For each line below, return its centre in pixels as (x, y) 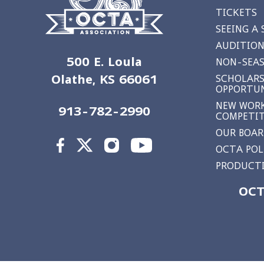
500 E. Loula (104, 61)
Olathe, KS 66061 (104, 79)
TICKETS (236, 12)
